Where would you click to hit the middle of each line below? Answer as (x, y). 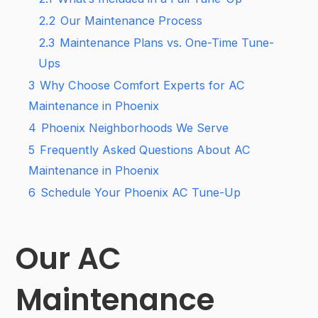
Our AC (69, 259)
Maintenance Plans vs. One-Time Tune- (167, 43)
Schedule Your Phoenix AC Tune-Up (141, 192)
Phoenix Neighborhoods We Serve (135, 128)
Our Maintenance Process (132, 21)
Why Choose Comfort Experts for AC (143, 85)
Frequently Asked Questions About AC (146, 150)
